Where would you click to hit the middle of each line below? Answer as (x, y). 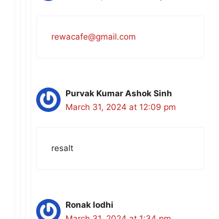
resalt (62, 148)
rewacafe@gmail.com (94, 37)
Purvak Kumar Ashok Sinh (119, 94)
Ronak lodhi (89, 205)
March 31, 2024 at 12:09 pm (121, 107)
